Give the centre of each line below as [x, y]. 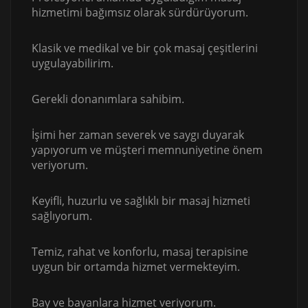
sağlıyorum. [62, 216]
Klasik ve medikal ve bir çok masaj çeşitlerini [145, 48]
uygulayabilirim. [73, 64]
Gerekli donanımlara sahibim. [108, 99]
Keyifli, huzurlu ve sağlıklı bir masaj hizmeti [141, 201]
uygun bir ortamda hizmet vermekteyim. [136, 267]
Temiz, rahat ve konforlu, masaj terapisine [140, 252]
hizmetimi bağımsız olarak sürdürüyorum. [140, 13]
